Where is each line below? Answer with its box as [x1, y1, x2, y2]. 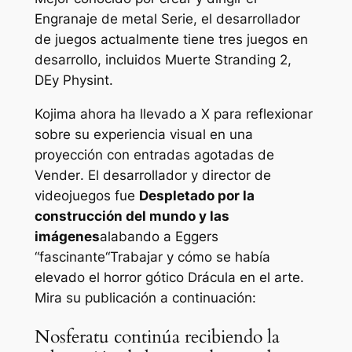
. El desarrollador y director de [79, 167, 271, 184]
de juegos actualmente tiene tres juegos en [34, 31, 308, 48]
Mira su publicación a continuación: [34, 290, 256, 306]
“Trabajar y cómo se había [104, 249, 270, 266]
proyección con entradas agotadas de [34, 147, 274, 163]
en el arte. [235, 269, 304, 286]
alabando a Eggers [99, 229, 218, 245]
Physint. [62, 72, 113, 89]
